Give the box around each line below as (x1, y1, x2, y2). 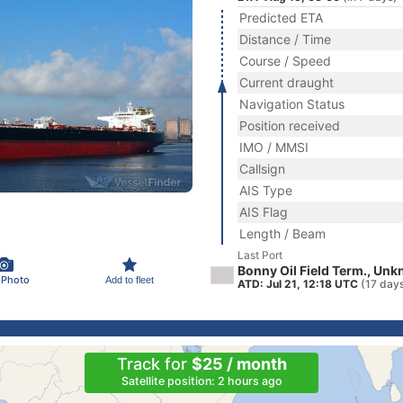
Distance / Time (239, 31, 331, 47)
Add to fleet (105, 273, 154, 285)
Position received (239, 118, 340, 133)
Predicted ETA (239, 10, 323, 25)
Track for (116, 354, 192, 373)
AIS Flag (239, 204, 288, 219)
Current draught (239, 75, 334, 90)
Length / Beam (239, 226, 326, 241)
